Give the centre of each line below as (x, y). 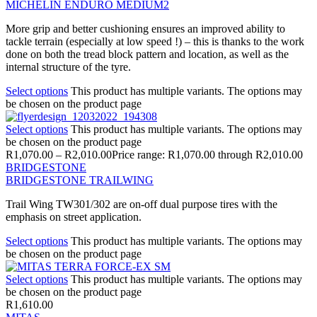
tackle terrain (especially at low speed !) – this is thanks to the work (155, 41)
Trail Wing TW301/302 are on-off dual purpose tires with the (142, 204)
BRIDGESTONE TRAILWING (80, 180)
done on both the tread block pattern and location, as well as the (147, 54)
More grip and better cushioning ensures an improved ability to (145, 28)
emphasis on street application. (74, 217)
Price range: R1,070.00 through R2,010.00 (207, 154)
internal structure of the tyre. (68, 67)
